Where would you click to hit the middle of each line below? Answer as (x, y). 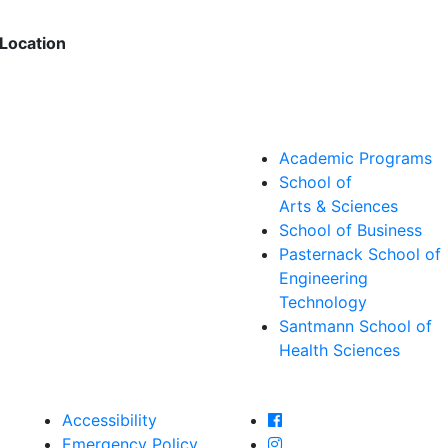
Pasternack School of (360, 253)
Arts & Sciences (338, 205)
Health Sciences (339, 349)
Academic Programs (355, 157)
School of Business (350, 229)
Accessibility (109, 419)
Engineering (323, 277)
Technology (323, 301)
